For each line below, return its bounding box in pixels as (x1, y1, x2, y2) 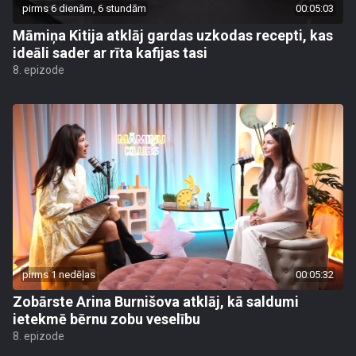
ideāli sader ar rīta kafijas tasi (13, 44, 207, 61)
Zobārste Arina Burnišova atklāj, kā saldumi (13, 293, 299, 310)
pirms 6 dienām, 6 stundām (22, 2, 146, 14)
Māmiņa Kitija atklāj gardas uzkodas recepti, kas (13, 27, 333, 44)
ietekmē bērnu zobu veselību (13, 311, 200, 327)
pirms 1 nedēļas (22, 269, 95, 281)
